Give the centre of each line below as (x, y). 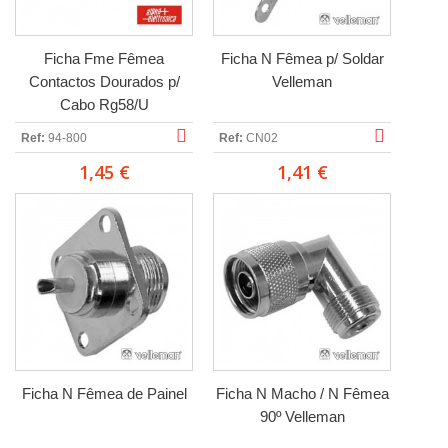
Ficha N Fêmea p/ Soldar (302, 58)
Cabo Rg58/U (104, 104)
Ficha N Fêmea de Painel (104, 393)
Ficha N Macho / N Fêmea (302, 393)
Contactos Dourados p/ (104, 81)
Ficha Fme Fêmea (104, 58)
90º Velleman (302, 416)
